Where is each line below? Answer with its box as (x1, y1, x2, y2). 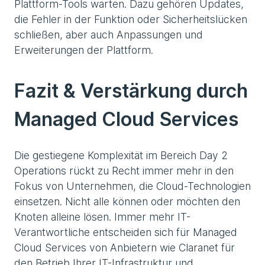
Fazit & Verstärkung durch (14, 79, 248, 102)
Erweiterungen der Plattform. (14, 43, 153, 56)
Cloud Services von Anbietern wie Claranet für (14, 241, 235, 254)
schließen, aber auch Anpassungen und (14, 28, 203, 41)
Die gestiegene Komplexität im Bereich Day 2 (14, 148, 228, 161)
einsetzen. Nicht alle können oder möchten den (14, 195, 240, 208)
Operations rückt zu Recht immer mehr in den (14, 164, 234, 177)
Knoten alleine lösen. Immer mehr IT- (14, 210, 190, 223)
